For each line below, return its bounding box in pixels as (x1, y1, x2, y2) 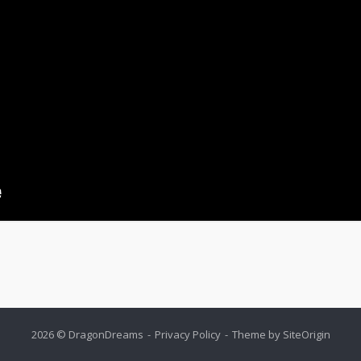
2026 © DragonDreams (31, 327, 143, 342)
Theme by (231, 327, 283, 342)
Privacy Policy (154, 327, 221, 342)
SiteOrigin (282, 327, 330, 342)
